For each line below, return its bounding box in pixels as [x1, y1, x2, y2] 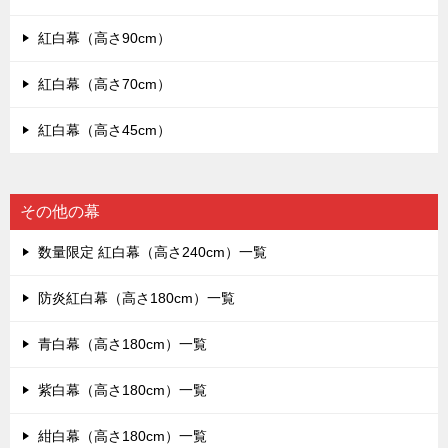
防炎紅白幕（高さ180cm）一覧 [38, 290, 235, 307]
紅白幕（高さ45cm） [38, 122, 171, 139]
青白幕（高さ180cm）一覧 [38, 336, 207, 353]
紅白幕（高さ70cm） [38, 76, 171, 93]
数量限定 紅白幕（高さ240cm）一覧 [38, 244, 267, 261]
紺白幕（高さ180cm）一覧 [38, 428, 207, 445]
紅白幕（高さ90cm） [38, 30, 171, 47]
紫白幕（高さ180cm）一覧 [38, 382, 207, 399]
